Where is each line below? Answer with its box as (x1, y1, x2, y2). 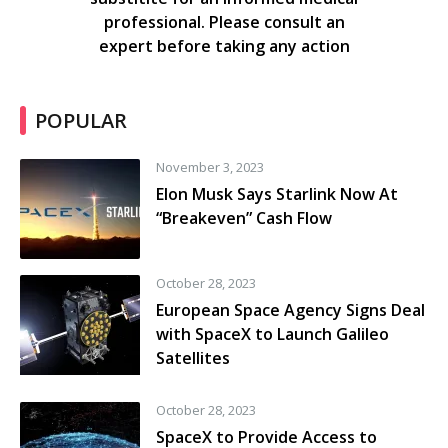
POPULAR (35, 106, 127, 134)
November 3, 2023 (156, 157, 264, 176)
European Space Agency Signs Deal (156, 298, 425, 321)
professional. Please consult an (103, 10, 345, 33)
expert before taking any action (98, 34, 350, 57)
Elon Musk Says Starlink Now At (156, 182, 398, 205)
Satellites (156, 346, 230, 369)
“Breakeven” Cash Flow (156, 206, 332, 229)
